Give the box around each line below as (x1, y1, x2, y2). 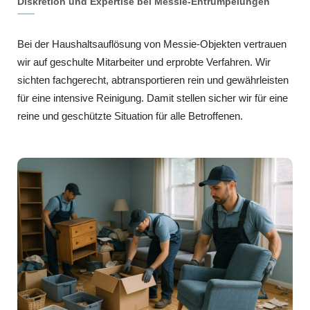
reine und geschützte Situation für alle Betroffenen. (17, 110, 243, 122)
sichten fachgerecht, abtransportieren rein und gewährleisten (17, 74, 289, 86)
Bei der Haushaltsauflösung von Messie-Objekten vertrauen (17, 38, 286, 51)
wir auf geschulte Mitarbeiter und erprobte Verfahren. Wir (17, 56, 271, 69)
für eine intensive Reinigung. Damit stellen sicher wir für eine (17, 92, 288, 104)
